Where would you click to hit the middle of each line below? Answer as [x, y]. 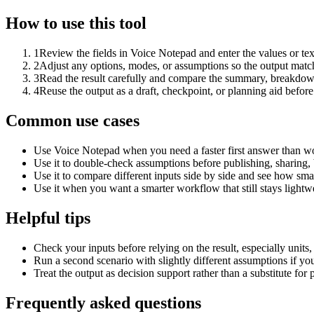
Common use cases [73, 121]
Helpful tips [48, 218]
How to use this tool [76, 23]
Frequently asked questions [103, 302]
